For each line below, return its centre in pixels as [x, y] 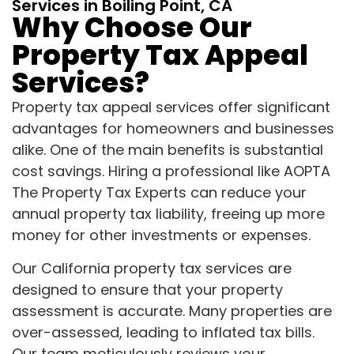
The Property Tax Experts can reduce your [159, 193]
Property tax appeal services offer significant [171, 107]
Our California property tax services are [152, 268]
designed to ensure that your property [147, 289]
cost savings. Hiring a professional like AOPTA [171, 171]
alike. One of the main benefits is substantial [168, 150]
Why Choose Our [132, 28]
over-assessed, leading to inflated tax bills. [163, 332]
